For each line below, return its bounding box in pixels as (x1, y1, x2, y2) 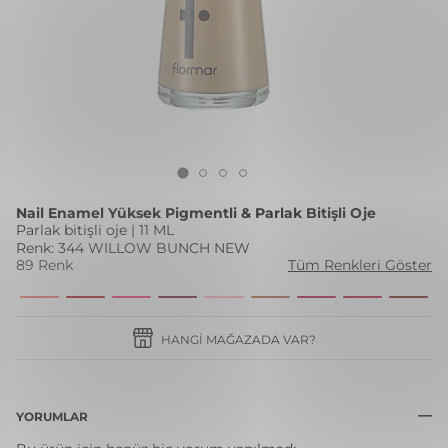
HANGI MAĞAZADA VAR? (160, 332, 316, 347)
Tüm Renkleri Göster (288, 256, 432, 274)
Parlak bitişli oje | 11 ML (16, 221, 174, 239)
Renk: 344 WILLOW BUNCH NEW (16, 239, 250, 257)
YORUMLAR (16, 409, 88, 424)
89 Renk (16, 256, 73, 274)
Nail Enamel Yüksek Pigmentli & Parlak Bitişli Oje (16, 204, 376, 222)
